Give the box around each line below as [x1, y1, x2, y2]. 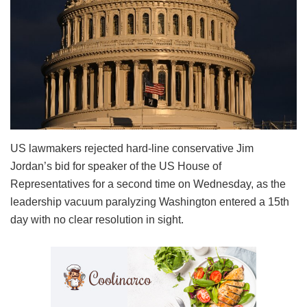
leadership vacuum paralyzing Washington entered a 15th [10, 195, 289, 208]
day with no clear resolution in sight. [10, 213, 184, 225]
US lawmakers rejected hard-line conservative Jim [10, 142, 254, 154]
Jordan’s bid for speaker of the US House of [10, 160, 221, 172]
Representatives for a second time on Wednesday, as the [10, 177, 286, 190]
